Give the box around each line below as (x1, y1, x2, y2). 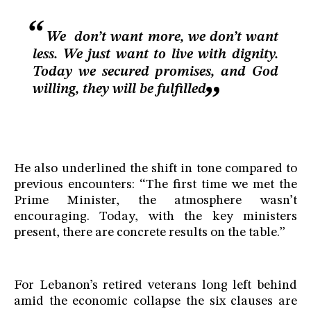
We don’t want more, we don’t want (47, 30, 278, 45)
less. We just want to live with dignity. (33, 47, 278, 62)
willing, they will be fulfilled (33, 82, 206, 97)
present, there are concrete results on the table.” (14, 226, 285, 240)
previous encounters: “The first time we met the (14, 178, 297, 192)
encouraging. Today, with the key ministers (14, 210, 297, 224)
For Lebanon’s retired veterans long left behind (14, 279, 297, 293)
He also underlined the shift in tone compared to (14, 162, 297, 176)
